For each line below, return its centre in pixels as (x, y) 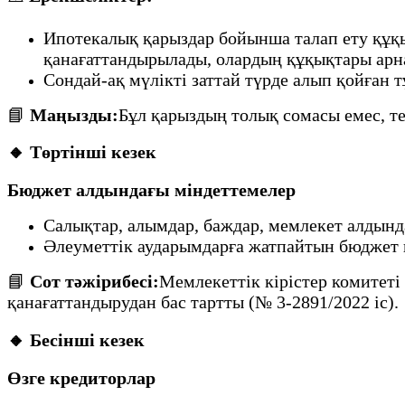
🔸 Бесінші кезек (76, 339)
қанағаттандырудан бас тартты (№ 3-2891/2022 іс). (203, 302)
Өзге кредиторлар (81, 377)
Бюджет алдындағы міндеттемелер (151, 190)
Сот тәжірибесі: (94, 282)
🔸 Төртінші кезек (82, 152)
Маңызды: (74, 114)
